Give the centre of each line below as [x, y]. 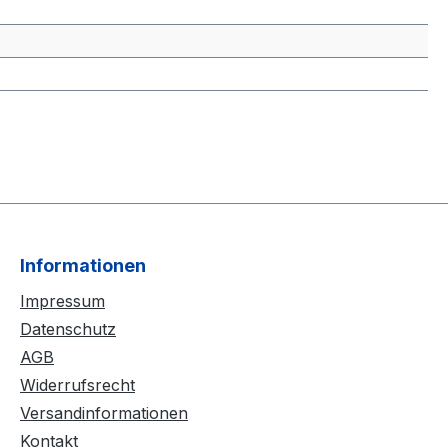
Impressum [62, 301]
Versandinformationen [104, 413]
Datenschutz [68, 329]
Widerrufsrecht [77, 385]
